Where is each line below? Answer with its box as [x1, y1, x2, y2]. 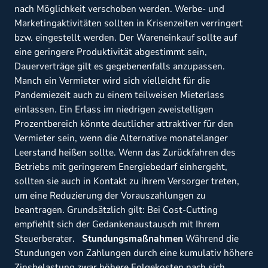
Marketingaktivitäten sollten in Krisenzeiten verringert [14, 17, 243, 31]
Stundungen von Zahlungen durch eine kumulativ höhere [14, 246, 253, 260]
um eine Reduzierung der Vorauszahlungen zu [14, 189, 206, 203]
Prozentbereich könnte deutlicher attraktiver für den [14, 117, 233, 131]
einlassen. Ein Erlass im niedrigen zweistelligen [14, 103, 214, 117]
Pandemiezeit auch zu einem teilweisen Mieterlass [14, 89, 224, 102]
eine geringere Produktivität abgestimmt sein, [14, 45, 207, 59]
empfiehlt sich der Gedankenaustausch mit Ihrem [14, 218, 220, 232]
